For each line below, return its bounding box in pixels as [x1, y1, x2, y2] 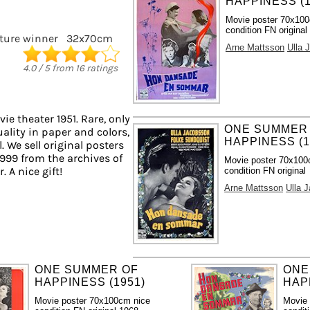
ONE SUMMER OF [34, 263, 138, 275]
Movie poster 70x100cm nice [34, 295, 150, 306]
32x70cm [66, 31, 113, 45]
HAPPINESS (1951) [34, 275, 145, 288]
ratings [84, 62, 118, 74]
